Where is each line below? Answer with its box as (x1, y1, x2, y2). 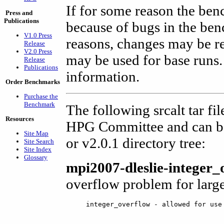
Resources (5, 115, 34, 122)
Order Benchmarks (5, 78, 60, 85)
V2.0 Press (24, 47, 52, 55)
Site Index (24, 145, 51, 153)
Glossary (24, 153, 47, 161)
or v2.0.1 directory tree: (66, 134, 205, 151)
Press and (5, 9, 32, 16)
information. (66, 68, 139, 84)
